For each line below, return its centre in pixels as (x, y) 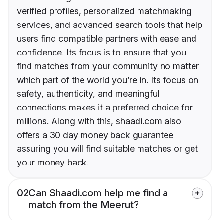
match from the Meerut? (84, 205)
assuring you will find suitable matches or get (107, 149)
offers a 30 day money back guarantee (95, 135)
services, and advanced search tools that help (110, 25)
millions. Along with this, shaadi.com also (99, 121)
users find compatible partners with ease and (107, 39)
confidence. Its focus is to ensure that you (101, 53)
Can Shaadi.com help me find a (98, 193)
